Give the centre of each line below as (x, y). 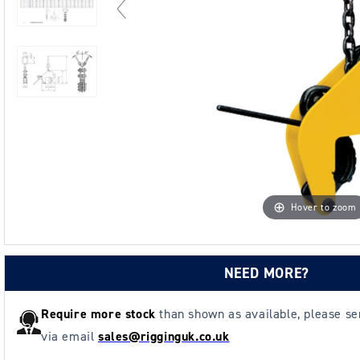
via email (70, 337)
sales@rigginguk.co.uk (164, 337)
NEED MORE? (266, 274)
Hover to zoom (323, 208)
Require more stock (100, 314)
